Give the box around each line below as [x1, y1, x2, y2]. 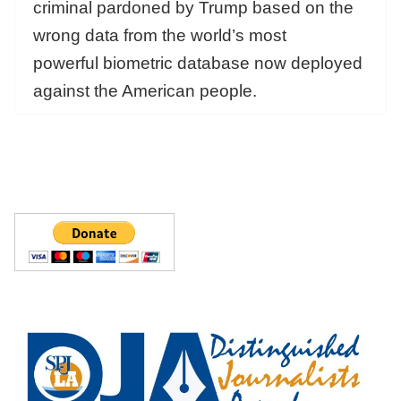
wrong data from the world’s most [33, 25, 286, 45]
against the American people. [33, 81, 261, 100]
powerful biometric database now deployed [33, 53, 363, 73]
